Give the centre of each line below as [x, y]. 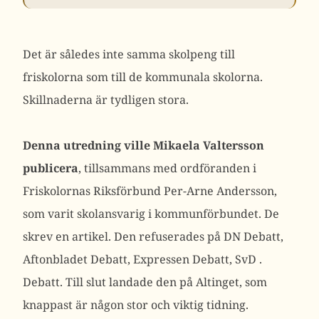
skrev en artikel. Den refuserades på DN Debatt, [153, 236]
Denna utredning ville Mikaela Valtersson [143, 145]
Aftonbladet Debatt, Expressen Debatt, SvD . [142, 259]
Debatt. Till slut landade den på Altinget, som [145, 282]
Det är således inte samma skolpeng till [129, 54]
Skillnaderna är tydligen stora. [106, 100]
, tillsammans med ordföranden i [167, 168]
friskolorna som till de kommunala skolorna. [143, 77]
